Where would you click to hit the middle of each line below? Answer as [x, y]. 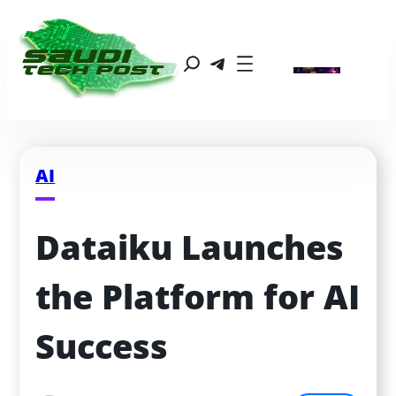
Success [102, 346]
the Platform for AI [198, 297]
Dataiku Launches [190, 247]
